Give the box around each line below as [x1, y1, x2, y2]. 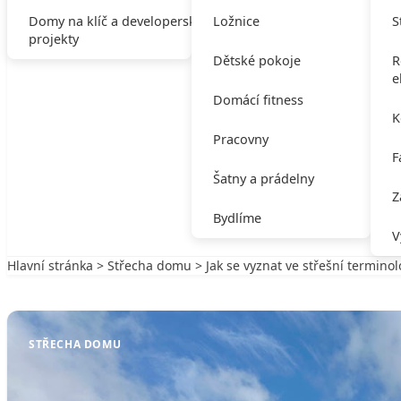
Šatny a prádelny [212, 170, 314, 187]
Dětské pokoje [212, 52, 301, 69]
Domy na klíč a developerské [29, 13, 203, 30]
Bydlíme [212, 209, 261, 226]
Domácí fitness [212, 91, 303, 108]
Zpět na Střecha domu [25, 275, 158, 292]
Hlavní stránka [7, 257, 93, 274]
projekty [29, 30, 79, 47]
